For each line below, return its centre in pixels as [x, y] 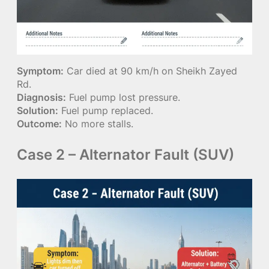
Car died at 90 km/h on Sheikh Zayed [150, 71]
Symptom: [40, 71]
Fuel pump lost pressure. [123, 98]
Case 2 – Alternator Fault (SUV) [125, 155]
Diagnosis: [41, 98]
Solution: [38, 111]
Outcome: [39, 124]
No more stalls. [98, 124]
